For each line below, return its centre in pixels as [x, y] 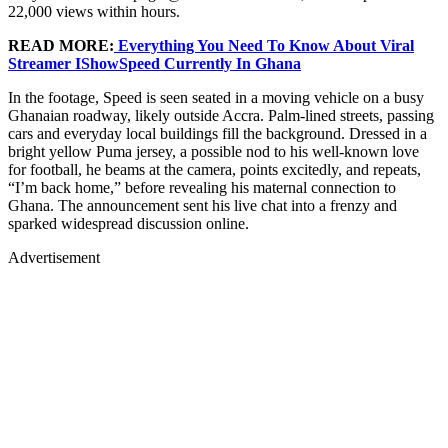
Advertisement [54, 257]
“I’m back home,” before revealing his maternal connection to [202, 187]
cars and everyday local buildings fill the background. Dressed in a [217, 133]
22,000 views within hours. [94, 11]
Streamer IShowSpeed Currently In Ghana [154, 63]
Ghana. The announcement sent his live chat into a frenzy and [202, 205]
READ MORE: [61, 45]
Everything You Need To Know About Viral [264, 45]
